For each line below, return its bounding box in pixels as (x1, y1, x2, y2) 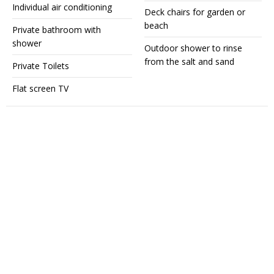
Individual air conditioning (12, 1, 112, 13)
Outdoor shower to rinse (144, 42, 242, 54)
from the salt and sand (144, 56, 234, 67)
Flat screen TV (12, 83, 68, 94)
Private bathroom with (12, 24, 101, 35)
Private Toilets (12, 60, 69, 72)
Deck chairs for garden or (144, 6, 245, 18)
